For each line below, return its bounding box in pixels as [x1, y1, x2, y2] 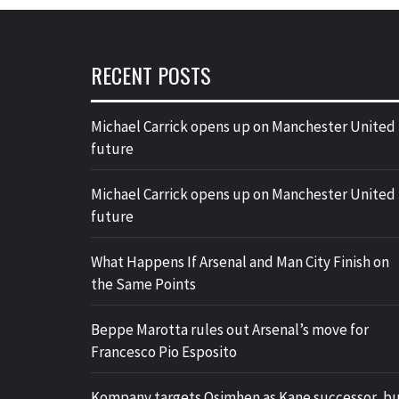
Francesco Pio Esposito [91, 342, 237, 362]
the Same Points [91, 274, 196, 294]
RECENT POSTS [91, 59, 211, 91]
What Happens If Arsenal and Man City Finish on [91, 252, 389, 272]
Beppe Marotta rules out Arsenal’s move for [91, 320, 369, 339]
